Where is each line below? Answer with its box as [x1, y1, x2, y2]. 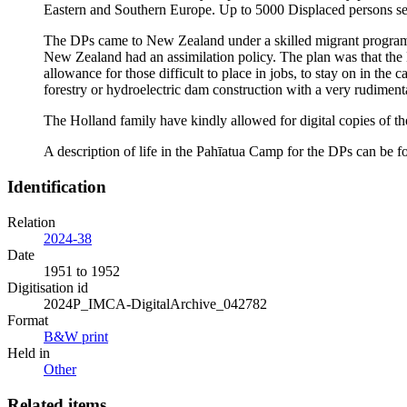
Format [7, 312, 48, 328]
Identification [7, 177, 106, 197]
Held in [7, 344, 50, 361]
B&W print [44, 328, 108, 344]
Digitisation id [7, 279, 88, 295]
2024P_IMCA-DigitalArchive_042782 [44, 295, 267, 312]
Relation [7, 213, 55, 230]
